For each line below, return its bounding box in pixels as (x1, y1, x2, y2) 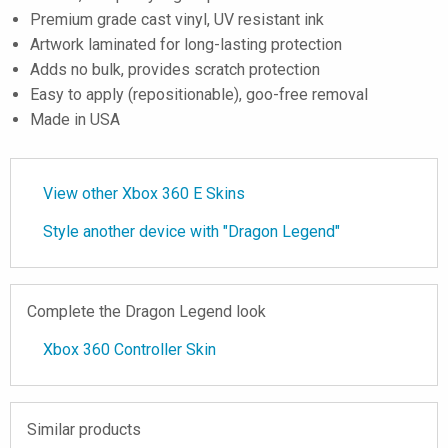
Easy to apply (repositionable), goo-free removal (30, 85, 368, 104)
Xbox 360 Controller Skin (43, 340, 216, 359)
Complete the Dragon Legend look (27, 302, 266, 321)
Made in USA (30, 110, 120, 129)
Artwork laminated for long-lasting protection (30, 35, 342, 54)
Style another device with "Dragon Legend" (43, 222, 340, 241)
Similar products (27, 420, 141, 439)
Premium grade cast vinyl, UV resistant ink (30, 10, 324, 29)
